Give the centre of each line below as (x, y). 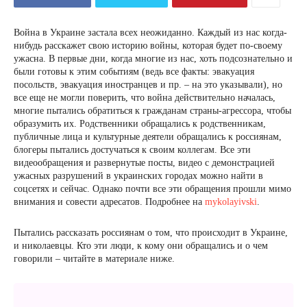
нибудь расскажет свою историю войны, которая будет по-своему (148, 46)
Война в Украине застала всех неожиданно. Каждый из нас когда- (150, 33)
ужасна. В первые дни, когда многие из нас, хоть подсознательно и (153, 59)
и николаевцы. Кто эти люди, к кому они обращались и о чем (141, 246)
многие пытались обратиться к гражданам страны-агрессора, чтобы (152, 111)
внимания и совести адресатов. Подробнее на (109, 202)
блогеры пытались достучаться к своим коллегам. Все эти (132, 150)
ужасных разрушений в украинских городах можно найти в (138, 176)
